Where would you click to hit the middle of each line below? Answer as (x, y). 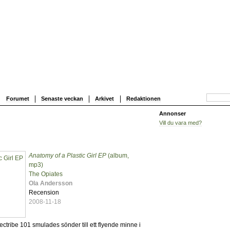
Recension (44, 193)
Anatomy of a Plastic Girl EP (68, 156)
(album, (118, 156)
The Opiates (46, 174)
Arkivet (105, 98)
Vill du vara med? (180, 122)
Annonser (172, 113)
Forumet (17, 98)
